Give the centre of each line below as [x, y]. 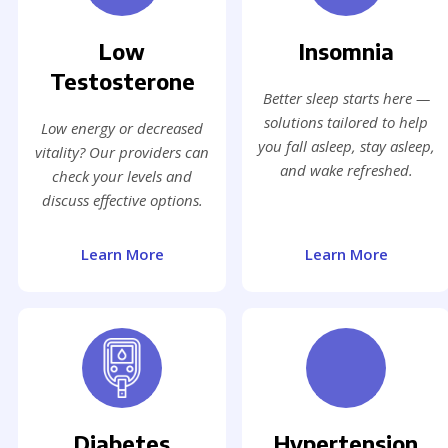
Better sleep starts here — [346, 98]
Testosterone [122, 81]
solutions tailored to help [346, 122]
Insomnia [346, 51]
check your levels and [122, 176]
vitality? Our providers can [122, 152]
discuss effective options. [122, 200]
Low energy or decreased [122, 128]
